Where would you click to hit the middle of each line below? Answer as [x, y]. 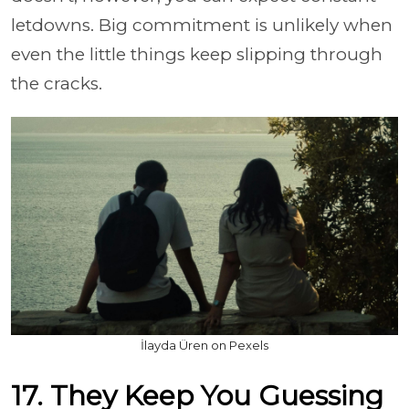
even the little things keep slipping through [197, 54]
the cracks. [57, 84]
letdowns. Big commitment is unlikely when [202, 25]
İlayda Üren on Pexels [204, 345]
